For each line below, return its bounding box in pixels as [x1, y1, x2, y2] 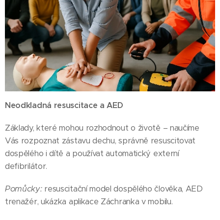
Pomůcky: [5, 184, 42, 194]
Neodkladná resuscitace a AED [5, 100, 123, 111]
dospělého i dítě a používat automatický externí [5, 148, 179, 159]
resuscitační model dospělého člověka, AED [42, 184, 203, 194]
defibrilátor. [5, 161, 48, 172]
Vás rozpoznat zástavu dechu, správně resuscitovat [5, 136, 196, 146]
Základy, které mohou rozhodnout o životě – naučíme [5, 123, 199, 134]
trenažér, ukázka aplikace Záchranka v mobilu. [5, 196, 173, 207]
